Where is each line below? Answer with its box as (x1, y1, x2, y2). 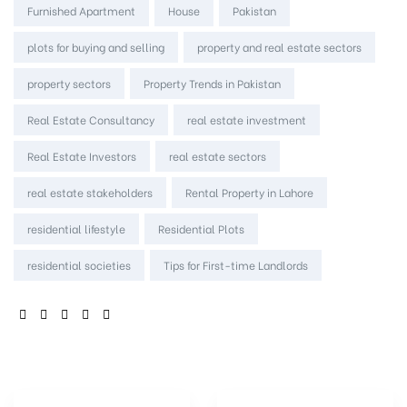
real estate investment (187, 111, 306, 127)
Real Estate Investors (27, 147, 136, 164)
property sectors (27, 74, 111, 91)
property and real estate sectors (197, 38, 362, 55)
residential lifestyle (27, 220, 125, 236)
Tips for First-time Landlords (164, 256, 308, 273)
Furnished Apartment (27, 2, 135, 18)
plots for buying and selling (27, 38, 164, 55)
